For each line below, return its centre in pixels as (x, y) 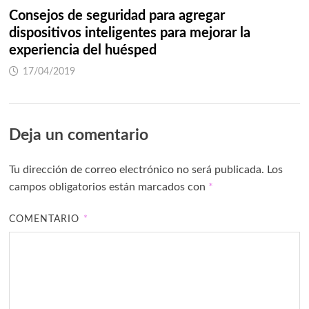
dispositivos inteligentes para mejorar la (129, 33)
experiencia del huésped (82, 51)
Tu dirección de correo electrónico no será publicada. (136, 170)
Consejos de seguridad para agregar (117, 16)
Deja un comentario (78, 135)
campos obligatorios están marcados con (108, 187)
